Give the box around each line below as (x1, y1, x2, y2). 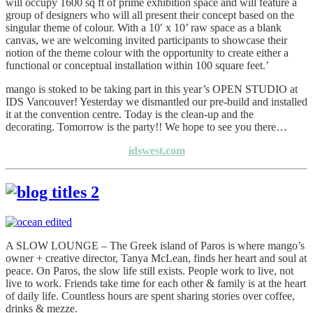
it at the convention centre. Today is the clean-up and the (6, 108, 254, 120)
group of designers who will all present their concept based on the (6, 8, 294, 21)
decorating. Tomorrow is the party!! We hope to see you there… (6, 120, 287, 133)
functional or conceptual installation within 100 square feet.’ (6, 59, 269, 71)
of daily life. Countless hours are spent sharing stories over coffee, (6, 290, 295, 303)
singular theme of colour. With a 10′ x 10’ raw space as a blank (6, 21, 282, 34)
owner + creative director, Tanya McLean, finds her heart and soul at (6, 252, 307, 265)
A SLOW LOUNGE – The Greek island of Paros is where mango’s (6, 240, 305, 252)
